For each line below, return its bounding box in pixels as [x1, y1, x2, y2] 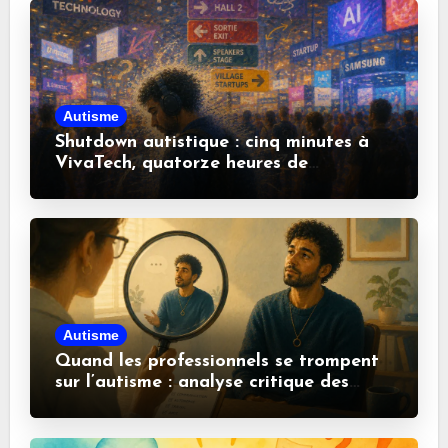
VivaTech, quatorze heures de [54, 154, 308, 174]
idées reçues [54, 394, 159, 414]
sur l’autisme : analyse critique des [54, 373, 349, 393]
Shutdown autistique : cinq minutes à [54, 133, 369, 153]
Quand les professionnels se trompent [54, 352, 379, 372]
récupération [54, 175, 164, 195]
